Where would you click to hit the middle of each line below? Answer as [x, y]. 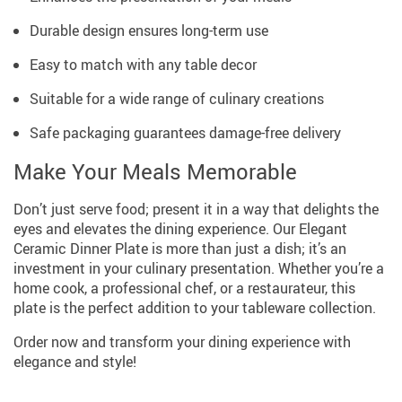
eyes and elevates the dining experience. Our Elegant [180, 228]
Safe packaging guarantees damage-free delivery [185, 132]
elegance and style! [75, 361]
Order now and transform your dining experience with [182, 341]
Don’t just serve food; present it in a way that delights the [196, 209]
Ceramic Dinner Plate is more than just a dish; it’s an [180, 248]
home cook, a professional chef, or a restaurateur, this [184, 288]
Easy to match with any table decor [143, 64]
